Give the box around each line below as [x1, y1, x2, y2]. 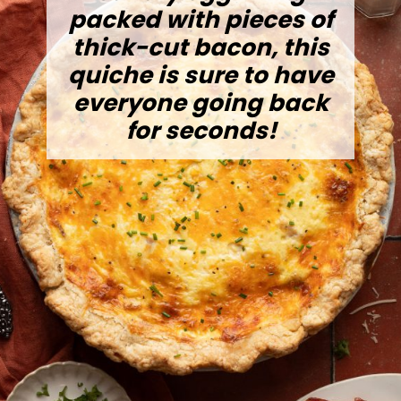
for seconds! [125, 114, 277, 147]
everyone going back [73, 86, 329, 119]
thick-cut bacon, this [73, 30, 330, 64]
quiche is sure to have [68, 58, 335, 91]
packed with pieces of [69, 3, 334, 36]
